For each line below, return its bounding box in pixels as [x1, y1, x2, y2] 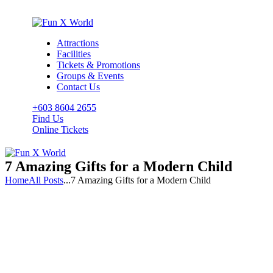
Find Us [32, 113, 63, 124]
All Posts [29, 175, 63, 185]
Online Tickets [32, 124, 88, 135]
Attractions [57, 38, 99, 48]
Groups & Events [57, 71, 124, 81]
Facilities [57, 49, 91, 59]
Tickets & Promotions [57, 60, 140, 70]
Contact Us [57, 82, 100, 92]
